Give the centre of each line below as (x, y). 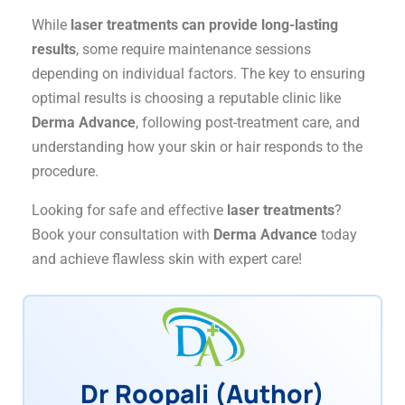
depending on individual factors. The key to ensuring (199, 73)
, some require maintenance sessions (194, 49)
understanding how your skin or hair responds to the (198, 146)
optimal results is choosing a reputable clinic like (187, 98)
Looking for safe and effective (130, 210)
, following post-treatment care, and (248, 122)
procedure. (66, 171)
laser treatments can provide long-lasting (205, 24)
